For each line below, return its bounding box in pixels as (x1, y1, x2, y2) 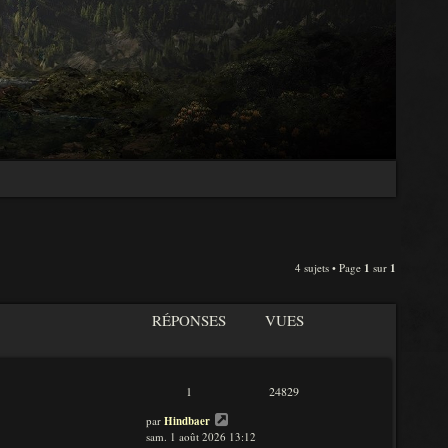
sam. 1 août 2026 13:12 (146, 429, 256, 444)
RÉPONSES (152, 310, 226, 330)
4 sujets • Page (295, 260, 364, 275)
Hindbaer (164, 413, 210, 429)
